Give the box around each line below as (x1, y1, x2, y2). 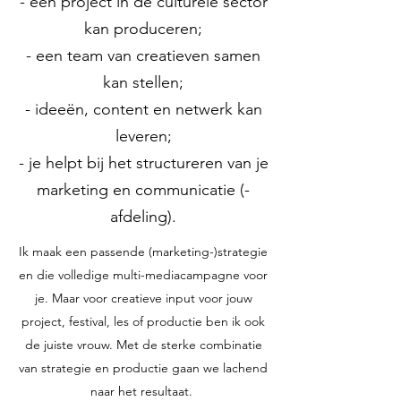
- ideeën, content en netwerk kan (24, 99, 262, 119)
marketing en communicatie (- (37, 180, 250, 200)
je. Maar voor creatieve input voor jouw (34, 290, 252, 306)
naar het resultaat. (90, 383, 196, 399)
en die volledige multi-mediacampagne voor (19, 267, 268, 283)
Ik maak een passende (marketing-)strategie (19, 243, 268, 260)
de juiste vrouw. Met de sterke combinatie (24, 337, 262, 353)
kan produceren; (84, 19, 202, 38)
